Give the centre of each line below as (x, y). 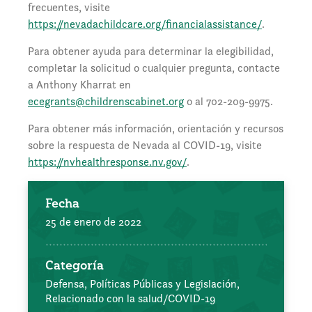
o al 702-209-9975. (228, 102)
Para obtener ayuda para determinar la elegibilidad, (151, 52)
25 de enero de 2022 (93, 222)
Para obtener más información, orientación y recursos (156, 129)
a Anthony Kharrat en (79, 85)
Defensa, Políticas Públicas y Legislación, (142, 284)
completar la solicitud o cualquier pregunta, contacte (154, 68)
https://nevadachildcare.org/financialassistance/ (145, 24)
